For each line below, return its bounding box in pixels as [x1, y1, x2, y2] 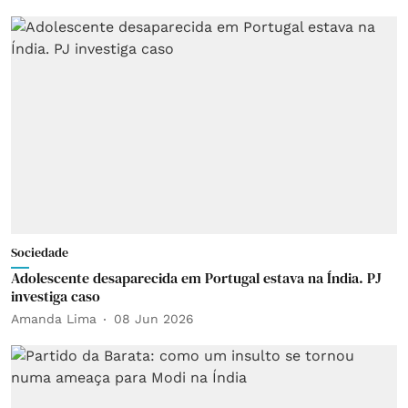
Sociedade [11, 242, 68, 261]
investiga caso [11, 285, 100, 306]
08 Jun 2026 [114, 311, 194, 326]
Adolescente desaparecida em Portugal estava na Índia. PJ [11, 267, 382, 288]
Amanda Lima [11, 311, 97, 326]
